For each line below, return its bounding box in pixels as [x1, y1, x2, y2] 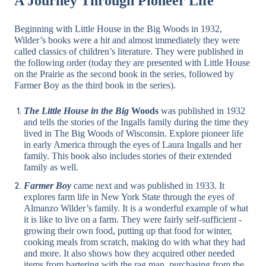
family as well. [24, 162, 78, 173]
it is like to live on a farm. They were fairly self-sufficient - [24, 214, 242, 225]
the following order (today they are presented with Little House [14, 58, 250, 68]
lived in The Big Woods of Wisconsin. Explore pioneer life [24, 128, 243, 139]
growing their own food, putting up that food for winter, [24, 226, 232, 236]
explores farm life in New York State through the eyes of [24, 192, 235, 202]
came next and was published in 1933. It [71, 180, 224, 191]
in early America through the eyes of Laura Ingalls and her [24, 140, 242, 150]
